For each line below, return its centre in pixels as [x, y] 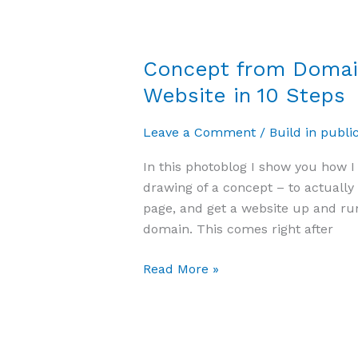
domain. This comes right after [238, 229]
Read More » [181, 269]
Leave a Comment [199, 132]
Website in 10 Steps [244, 95]
